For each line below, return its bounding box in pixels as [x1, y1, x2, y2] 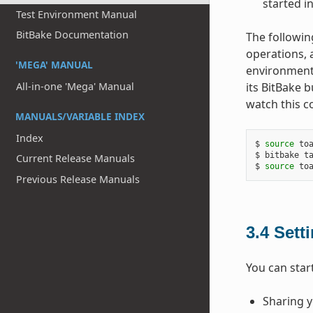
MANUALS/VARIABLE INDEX [15, 109, 145, 123]
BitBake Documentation [16, 28, 129, 42]
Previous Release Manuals [16, 172, 140, 186]
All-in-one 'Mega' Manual [16, 79, 135, 93]
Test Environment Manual [16, 7, 138, 21]
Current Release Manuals [16, 152, 136, 166]
